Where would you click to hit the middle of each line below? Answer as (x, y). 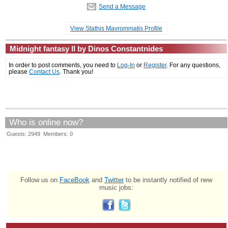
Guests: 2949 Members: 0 (40, 134)
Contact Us (44, 71)
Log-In (126, 65)
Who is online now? (46, 122)
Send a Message (122, 6)
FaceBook (75, 180)
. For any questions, (193, 65)
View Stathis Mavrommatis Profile (116, 28)
